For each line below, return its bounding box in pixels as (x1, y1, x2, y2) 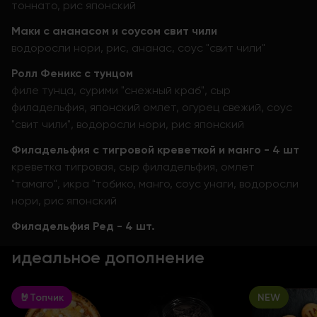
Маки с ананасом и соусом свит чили (11, 24, 217, 38)
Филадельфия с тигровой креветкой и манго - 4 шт (11, 143, 299, 156)
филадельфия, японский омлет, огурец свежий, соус (11, 100, 292, 114)
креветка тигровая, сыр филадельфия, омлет (11, 160, 255, 173)
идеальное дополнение (11, 247, 204, 267)
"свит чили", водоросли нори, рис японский (11, 117, 244, 131)
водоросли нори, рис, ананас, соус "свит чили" (11, 41, 265, 54)
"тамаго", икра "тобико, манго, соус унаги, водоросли (11, 177, 299, 190)
